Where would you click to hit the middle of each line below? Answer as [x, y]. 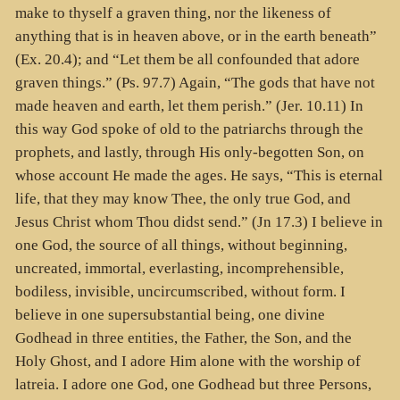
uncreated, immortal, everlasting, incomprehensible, [179, 269]
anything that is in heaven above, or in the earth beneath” [196, 37]
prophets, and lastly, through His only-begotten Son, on [189, 153]
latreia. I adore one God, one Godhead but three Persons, [193, 385]
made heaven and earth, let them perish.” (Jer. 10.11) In [189, 106]
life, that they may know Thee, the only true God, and [183, 199]
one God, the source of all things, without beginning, [181, 246]
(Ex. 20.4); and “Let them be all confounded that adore [187, 60]
